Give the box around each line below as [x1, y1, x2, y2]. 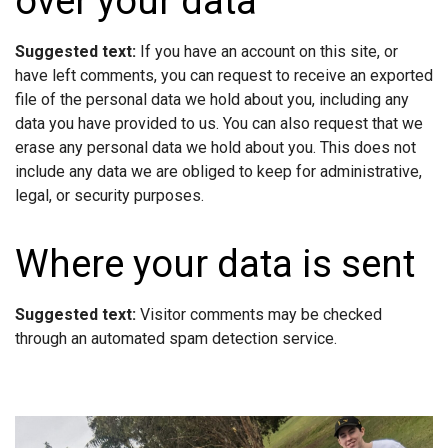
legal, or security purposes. [15, 185, 204, 205]
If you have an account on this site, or [140, 41, 398, 61]
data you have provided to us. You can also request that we [15, 113, 423, 133]
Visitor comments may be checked [140, 304, 382, 324]
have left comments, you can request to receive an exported [15, 65, 433, 85]
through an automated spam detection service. [15, 328, 337, 348]
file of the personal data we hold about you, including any [15, 89, 409, 109]
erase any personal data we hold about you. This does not [15, 137, 416, 157]
